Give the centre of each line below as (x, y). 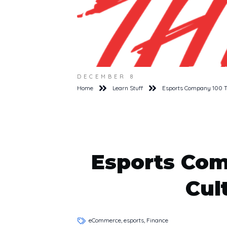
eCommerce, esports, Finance (128, 220)
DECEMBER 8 (106, 77)
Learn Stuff (128, 88)
